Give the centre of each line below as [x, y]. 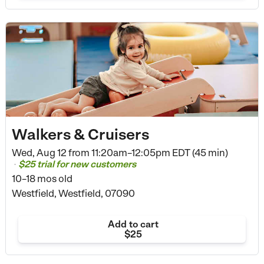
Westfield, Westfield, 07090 [73, 194]
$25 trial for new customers [77, 164]
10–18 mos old [42, 179]
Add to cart [133, 224]
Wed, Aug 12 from [50, 153]
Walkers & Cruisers [80, 134]
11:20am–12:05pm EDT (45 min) [159, 153]
